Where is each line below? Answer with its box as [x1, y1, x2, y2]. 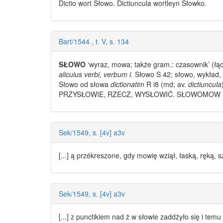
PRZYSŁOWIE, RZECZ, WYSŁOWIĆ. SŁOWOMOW [59, 89, 221, 100]
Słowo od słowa [59, 79, 111, 90]
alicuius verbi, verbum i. [59, 69, 133, 80]
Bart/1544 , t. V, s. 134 [59, 36, 129, 47]
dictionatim [111, 79, 144, 90]
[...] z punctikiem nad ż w [59, 212, 138, 222]
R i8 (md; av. [144, 79, 188, 90]
